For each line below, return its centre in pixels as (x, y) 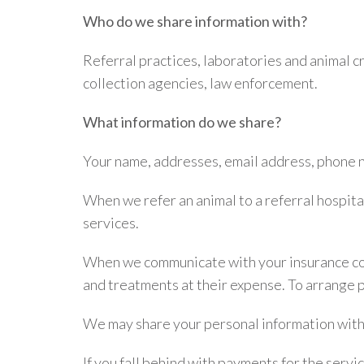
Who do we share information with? (195, 21)
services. (111, 223)
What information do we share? (182, 122)
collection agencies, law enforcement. (200, 83)
